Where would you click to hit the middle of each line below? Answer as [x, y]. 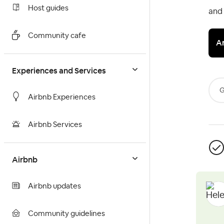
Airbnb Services [55, 125]
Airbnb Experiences [62, 97]
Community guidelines [66, 214]
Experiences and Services [59, 71]
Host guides [48, 8]
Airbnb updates [54, 186]
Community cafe [57, 36]
